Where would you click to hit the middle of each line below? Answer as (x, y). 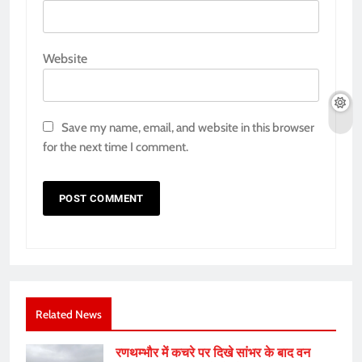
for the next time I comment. (116, 147)
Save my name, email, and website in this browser (188, 128)
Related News (69, 315)
